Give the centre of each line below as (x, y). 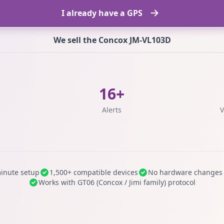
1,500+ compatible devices (94, 172)
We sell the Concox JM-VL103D (112, 40)
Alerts (112, 110)
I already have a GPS (102, 13)
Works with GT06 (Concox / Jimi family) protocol (117, 182)
